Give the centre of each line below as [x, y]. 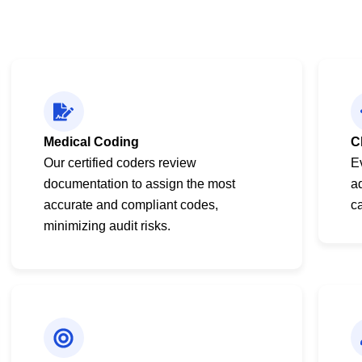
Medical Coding [91, 142]
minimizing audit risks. [107, 226]
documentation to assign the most [139, 184]
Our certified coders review [120, 163]
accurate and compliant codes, [130, 205]
